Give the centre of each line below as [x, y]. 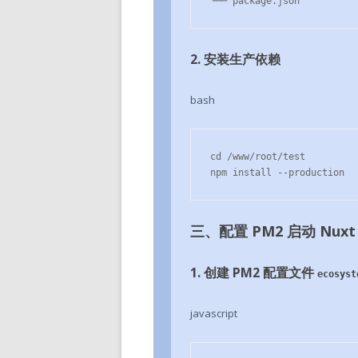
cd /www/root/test [258, 157]
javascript [214, 313]
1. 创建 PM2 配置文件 [254, 272]
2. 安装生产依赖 [235, 59]
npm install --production [277, 173]
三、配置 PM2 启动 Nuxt [273, 231]
